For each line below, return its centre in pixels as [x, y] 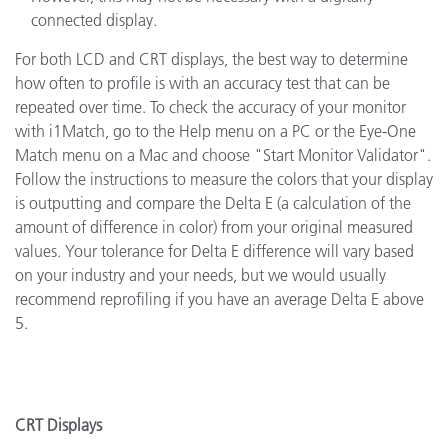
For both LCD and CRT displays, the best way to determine [211, 59]
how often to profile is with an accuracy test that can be [202, 83]
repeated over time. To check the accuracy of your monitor [210, 107]
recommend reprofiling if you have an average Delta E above [219, 299]
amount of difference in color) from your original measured [214, 227]
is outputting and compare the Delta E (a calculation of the [213, 203]
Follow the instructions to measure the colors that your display [224, 179]
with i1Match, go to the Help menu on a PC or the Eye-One [215, 131]
